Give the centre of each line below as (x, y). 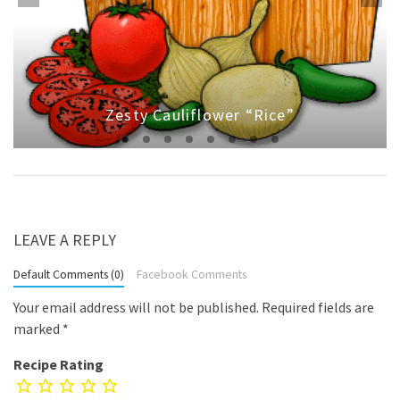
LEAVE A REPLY (65, 240)
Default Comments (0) (69, 275)
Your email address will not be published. (136, 308)
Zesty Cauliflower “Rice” (200, 115)
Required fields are (318, 308)
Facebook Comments (191, 275)
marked (38, 329)
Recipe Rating (58, 365)
